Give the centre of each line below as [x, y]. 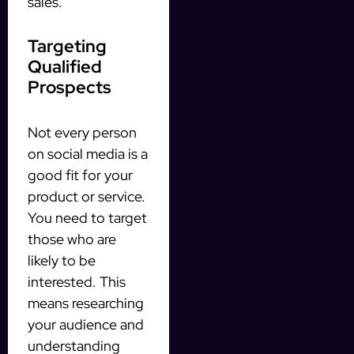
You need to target [87, 217]
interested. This [77, 281]
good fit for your [80, 175]
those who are [72, 239]
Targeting [67, 46]
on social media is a [88, 153]
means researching [86, 303]
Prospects [70, 87]
